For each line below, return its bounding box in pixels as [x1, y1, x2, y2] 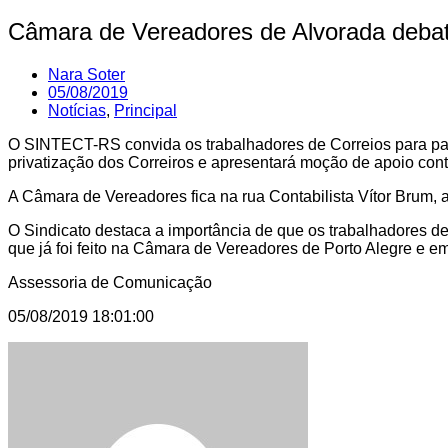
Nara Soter [48, 65, 125, 83]
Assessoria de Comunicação [8, 273, 212, 291]
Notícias [48, 101, 106, 119]
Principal [114, 101, 177, 119]
